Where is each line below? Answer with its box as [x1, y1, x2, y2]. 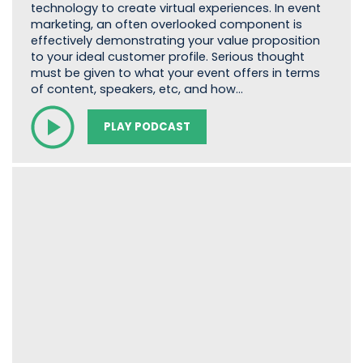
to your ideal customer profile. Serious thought [30, 48, 305, 65]
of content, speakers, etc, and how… [30, 80, 243, 97]
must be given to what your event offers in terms [30, 64, 320, 81]
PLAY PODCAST [103, 118, 190, 135]
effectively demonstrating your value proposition [30, 32, 320, 49]
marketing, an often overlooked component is [30, 15, 302, 32]
